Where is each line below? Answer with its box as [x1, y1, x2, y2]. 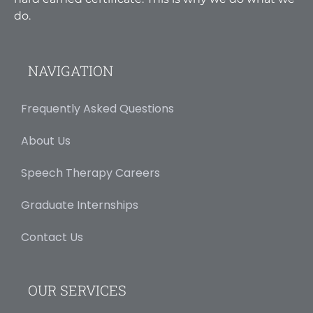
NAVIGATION [28, 61, 113, 80]
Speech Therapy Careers [21, 164, 160, 181]
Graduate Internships [21, 196, 138, 213]
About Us [21, 132, 71, 149]
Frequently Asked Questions [21, 100, 174, 117]
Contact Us [21, 228, 83, 245]
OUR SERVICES [28, 280, 126, 299]
